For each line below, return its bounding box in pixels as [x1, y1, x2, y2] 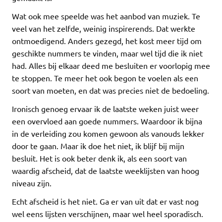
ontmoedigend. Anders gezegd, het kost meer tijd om [12, 35, 202, 46]
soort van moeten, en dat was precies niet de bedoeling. [12, 85, 209, 95]
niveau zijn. [12, 177, 52, 188]
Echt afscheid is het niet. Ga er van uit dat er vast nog [12, 196, 199, 206]
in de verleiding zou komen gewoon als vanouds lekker [12, 128, 204, 138]
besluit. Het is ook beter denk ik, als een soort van [12, 153, 187, 163]
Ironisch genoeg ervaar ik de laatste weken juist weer [12, 103, 199, 113]
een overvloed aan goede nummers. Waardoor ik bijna [12, 115, 202, 126]
